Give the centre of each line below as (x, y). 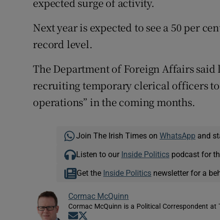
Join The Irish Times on (118, 136)
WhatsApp (177, 136)
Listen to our (98, 154)
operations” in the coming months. (114, 102)
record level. (63, 44)
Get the (90, 173)
